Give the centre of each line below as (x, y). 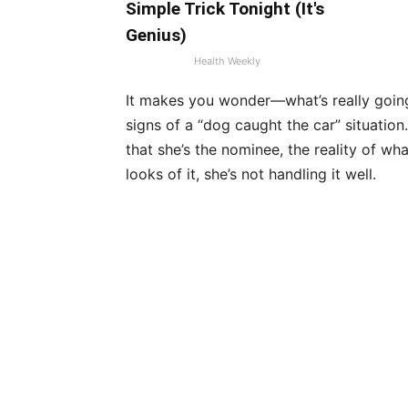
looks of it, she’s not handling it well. (251, 174)
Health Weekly (227, 61)
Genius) (156, 36)
